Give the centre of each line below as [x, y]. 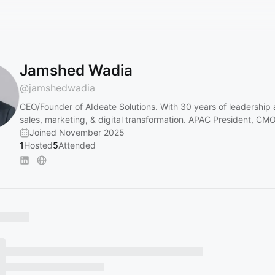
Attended [77, 145]
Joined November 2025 [77, 132]
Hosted [38, 145]
